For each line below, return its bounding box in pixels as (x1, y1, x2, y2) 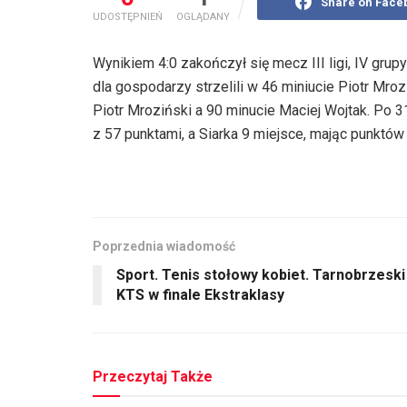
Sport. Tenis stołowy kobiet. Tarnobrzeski (116, 265, 405, 283)
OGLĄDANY (176, 10, 230, 23)
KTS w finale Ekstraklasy (116, 285, 284, 303)
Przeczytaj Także (93, 367, 213, 385)
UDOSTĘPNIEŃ (93, 10, 163, 23)
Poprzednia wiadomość (93, 238, 235, 253)
